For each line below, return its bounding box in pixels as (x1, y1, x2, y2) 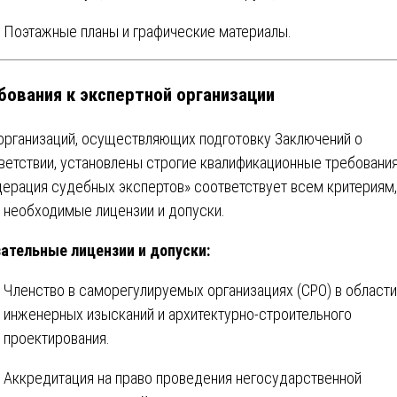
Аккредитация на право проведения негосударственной (4, 368, 362, 387)
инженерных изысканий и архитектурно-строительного (4, 304, 352, 323)
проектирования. (4, 328, 110, 347)
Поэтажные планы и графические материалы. (4, 22, 292, 42)
